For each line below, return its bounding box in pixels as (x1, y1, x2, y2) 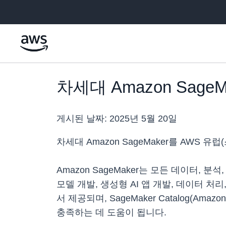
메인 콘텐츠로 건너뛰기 (5, 6, 79, 14)
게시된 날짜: (56, 114, 109, 124)
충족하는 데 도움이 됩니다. (56, 207, 166, 218)
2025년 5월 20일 (109, 114, 177, 124)
